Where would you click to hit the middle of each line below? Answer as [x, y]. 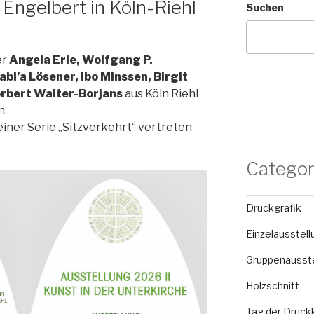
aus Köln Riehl [161, 94]
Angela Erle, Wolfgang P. [81, 60]
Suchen [265, 7]
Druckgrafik [273, 208]
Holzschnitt [272, 286]
